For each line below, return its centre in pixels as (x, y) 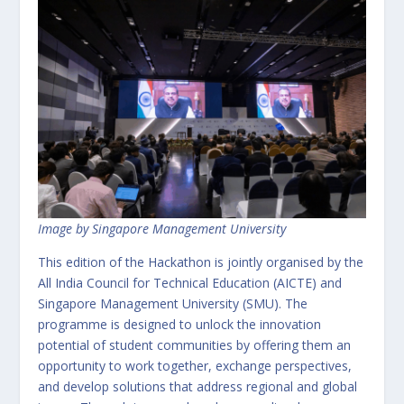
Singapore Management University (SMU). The (173, 303)
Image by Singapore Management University (162, 229)
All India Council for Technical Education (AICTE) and (190, 283)
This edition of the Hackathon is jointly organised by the (201, 262)
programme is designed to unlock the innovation (180, 324)
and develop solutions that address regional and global (198, 386)
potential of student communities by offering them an (195, 345)
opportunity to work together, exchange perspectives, (195, 366)
